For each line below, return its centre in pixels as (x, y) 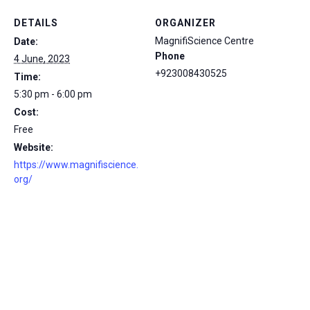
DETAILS (36, 23)
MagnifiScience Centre (204, 41)
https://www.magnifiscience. (76, 165)
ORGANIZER (185, 23)
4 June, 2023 (42, 59)
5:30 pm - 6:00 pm (53, 94)
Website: (34, 147)
